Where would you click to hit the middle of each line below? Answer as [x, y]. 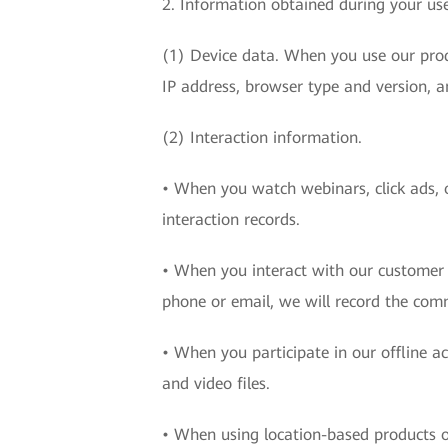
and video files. [216, 383]
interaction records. [231, 219]
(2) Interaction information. [262, 137]
